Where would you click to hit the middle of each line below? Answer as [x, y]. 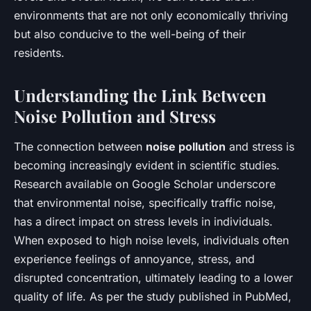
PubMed [267, 296]
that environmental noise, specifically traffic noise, [145, 202]
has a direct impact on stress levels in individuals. [143, 221]
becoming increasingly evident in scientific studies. [147, 165]
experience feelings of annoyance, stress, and [134, 259]
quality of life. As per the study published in [129, 296]
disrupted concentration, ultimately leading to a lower [153, 277]
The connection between [80, 146]
